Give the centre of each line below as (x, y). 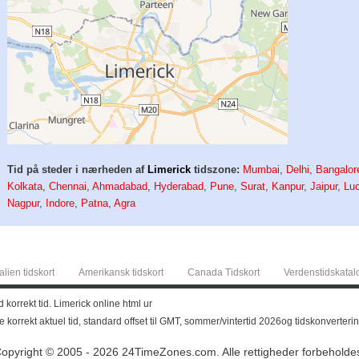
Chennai (68, 187)
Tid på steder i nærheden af (78, 170)
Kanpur (288, 187)
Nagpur (24, 204)
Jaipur (324, 187)
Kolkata (25, 187)
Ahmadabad (120, 187)
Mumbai (262, 170)
